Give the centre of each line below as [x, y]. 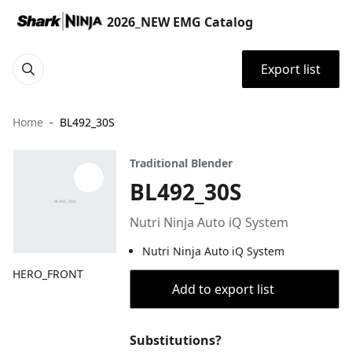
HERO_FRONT [48, 274]
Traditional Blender [181, 163]
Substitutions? [176, 340]
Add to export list [223, 289]
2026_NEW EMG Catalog [180, 22]
